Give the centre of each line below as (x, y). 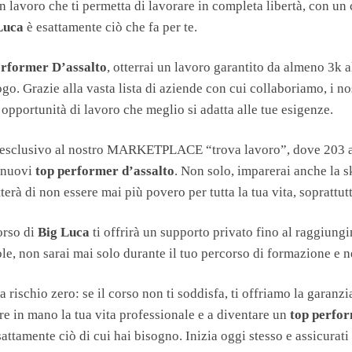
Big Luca (64, 232)
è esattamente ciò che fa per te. (111, 27)
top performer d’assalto (105, 170)
